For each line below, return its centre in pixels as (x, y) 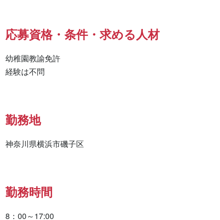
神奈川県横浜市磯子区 (45, 144)
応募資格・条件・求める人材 (83, 34)
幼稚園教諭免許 (33, 58)
